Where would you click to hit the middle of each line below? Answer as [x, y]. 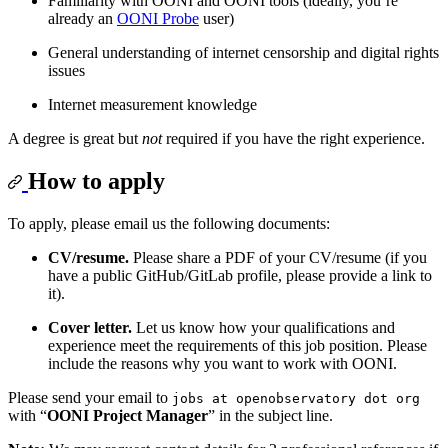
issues [66, 71]
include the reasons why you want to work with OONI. [222, 364]
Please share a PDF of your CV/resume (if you [278, 258]
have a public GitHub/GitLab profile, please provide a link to [240, 276]
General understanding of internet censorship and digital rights [243, 53]
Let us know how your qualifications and [263, 328]
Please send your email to [90, 398]
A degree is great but [75, 139]
